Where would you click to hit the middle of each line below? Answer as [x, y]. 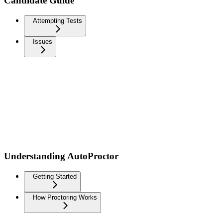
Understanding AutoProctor [61, 156]
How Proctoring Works [65, 198]
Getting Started [55, 177]
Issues [43, 41]
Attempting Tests [57, 20]
